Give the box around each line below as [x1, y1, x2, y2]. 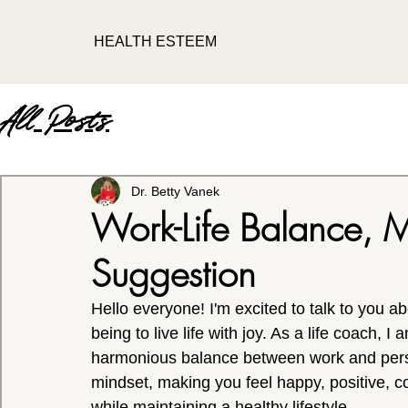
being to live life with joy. [91, 324, 267, 342]
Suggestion [91, 250, 256, 298]
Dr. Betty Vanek [131, 183, 219, 199]
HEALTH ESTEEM [94, 34, 218, 50]
